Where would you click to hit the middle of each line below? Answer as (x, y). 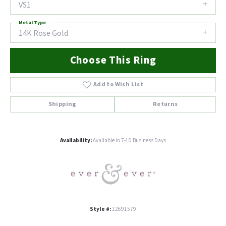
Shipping (62, 104)
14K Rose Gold (43, 33)
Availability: (76, 141)
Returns (165, 104)
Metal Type (32, 23)
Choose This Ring (113, 61)
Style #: (100, 209)
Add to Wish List (118, 85)
